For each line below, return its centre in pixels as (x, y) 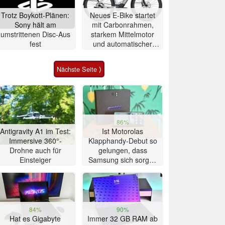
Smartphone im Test (123, 179)
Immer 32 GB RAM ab (123, 218)
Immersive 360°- (35, 140)
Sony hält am (35, 24)
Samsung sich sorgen (123, 159)
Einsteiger (35, 159)
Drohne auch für (35, 150)
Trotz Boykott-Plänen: (35, 15)
